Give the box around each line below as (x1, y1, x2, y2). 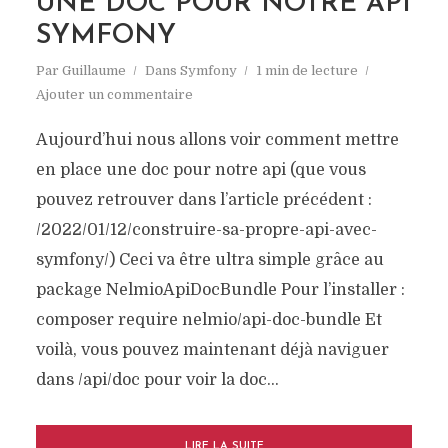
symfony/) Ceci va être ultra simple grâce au (35, 251, 384, 269)
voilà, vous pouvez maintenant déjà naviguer (35, 341, 389, 359)
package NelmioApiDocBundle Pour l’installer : (35, 281, 405, 299)
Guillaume (61, 63, 126, 78)
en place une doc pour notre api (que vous (35, 161, 366, 179)
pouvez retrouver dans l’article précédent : (35, 191, 372, 209)
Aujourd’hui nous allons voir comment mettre (35, 131, 399, 149)
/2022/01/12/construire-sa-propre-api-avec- (35, 221, 377, 239)
